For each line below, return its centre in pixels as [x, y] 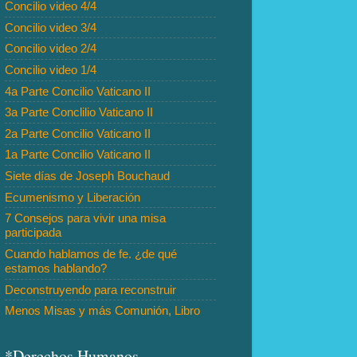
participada [33, 233]
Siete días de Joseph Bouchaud [87, 176]
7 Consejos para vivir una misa [85, 218]
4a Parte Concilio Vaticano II [78, 91]
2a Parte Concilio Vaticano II [78, 133]
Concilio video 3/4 [51, 27]
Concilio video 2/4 [51, 49]
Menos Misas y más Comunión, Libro [102, 311]
